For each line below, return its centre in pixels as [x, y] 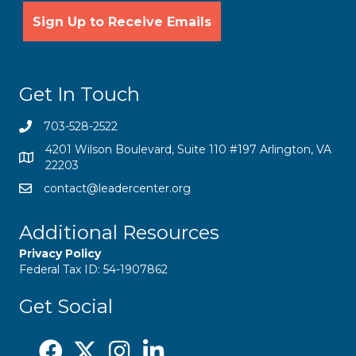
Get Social [66, 307]
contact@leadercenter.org [117, 189]
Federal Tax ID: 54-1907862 [93, 270]
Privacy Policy [60, 254]
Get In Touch [79, 95]
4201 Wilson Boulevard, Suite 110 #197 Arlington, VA [188, 150]
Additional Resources [119, 233]
